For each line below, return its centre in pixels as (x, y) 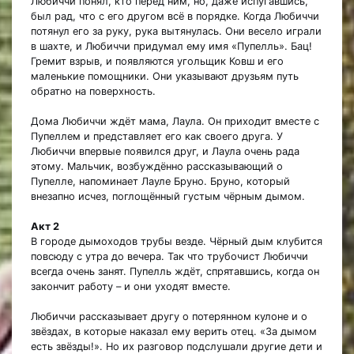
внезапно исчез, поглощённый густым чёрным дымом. (168, 197)
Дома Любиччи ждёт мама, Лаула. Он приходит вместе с (175, 122)
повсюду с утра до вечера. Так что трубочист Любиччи (169, 257)
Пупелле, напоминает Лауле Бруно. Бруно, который (160, 182)
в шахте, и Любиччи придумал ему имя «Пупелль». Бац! (171, 47)
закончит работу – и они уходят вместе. (131, 287)
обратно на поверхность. (93, 92)
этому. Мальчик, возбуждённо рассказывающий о (157, 167)
